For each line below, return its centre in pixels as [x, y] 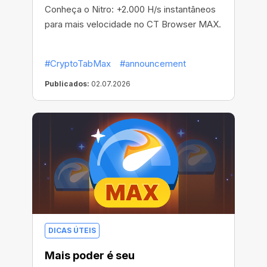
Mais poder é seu [90, 256]
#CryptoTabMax [78, 64]
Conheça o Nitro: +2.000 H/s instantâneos [130, 10]
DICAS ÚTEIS [72, 231]
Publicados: [67, 84]
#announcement [153, 64]
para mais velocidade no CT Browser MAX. [133, 24]
